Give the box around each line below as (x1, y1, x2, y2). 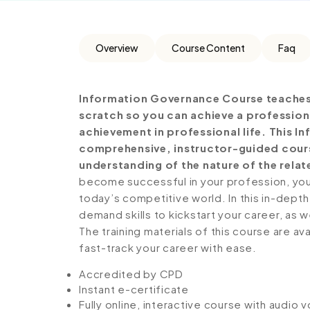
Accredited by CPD (79, 267, 183, 280)
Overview (95, 42, 138, 54)
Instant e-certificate (79, 282, 189, 295)
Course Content (172, 42, 245, 54)
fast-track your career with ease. (79, 241, 257, 254)
